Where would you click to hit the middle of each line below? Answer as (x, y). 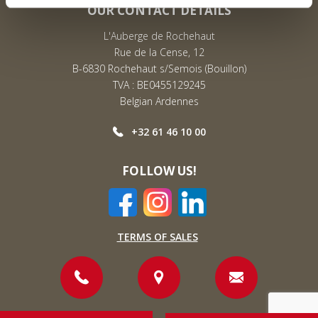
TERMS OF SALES (157, 237)
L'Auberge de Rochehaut (159, 36)
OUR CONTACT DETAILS (159, 11)
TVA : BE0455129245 (159, 85)
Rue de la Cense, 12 (159, 53)
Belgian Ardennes (159, 102)
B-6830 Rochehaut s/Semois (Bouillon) (159, 69)
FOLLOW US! (159, 171)
